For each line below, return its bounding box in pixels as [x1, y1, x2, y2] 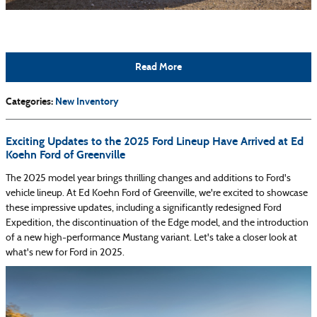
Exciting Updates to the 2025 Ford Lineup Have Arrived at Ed [6, 134, 304, 148]
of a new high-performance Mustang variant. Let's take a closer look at [6, 232, 297, 243]
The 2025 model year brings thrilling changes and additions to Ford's [6, 173, 291, 184]
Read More [135, 61, 182, 74]
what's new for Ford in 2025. [6, 247, 125, 258]
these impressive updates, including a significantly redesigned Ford [6, 202, 282, 214]
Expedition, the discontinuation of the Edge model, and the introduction [6, 217, 309, 229]
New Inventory [55, 95, 119, 108]
